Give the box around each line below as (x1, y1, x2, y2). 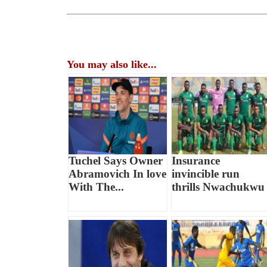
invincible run (171, 167, 240, 181)
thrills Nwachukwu (171, 181, 265, 194)
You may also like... (67, 58, 157, 71)
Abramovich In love (69, 167, 167, 181)
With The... (69, 181, 125, 194)
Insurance (171, 154, 220, 167)
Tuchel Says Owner (69, 154, 163, 167)
